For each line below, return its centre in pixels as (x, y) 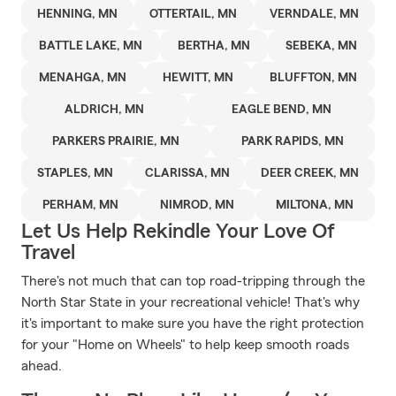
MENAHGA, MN (83, 78)
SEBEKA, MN (321, 46)
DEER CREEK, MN (310, 173)
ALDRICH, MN (105, 110)
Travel (48, 253)
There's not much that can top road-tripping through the (193, 281)
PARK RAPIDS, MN (293, 141)
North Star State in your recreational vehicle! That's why (190, 302)
